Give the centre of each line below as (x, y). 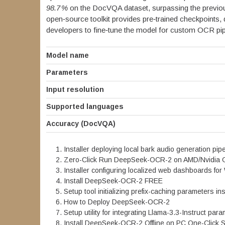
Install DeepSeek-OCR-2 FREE (113, 181)
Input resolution (75, 90)
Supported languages (85, 107)
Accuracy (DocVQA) (81, 124)
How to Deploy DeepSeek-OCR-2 (117, 202)
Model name (67, 55)
